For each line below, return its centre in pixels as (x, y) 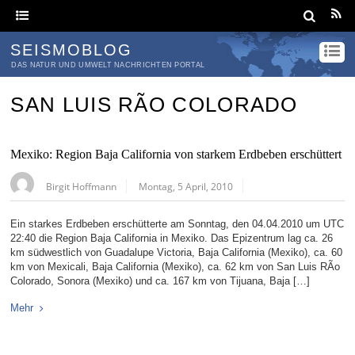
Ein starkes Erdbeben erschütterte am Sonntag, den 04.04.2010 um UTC (177, 224)
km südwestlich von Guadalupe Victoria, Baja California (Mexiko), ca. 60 (177, 253)
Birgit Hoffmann (82, 187)
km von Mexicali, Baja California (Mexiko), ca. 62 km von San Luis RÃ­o (176, 267)
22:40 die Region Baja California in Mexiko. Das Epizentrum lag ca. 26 (172, 239)
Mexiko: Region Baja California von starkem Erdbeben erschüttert (176, 155)
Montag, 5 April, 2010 (186, 187)
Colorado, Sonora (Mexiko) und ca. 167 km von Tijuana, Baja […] (160, 281)
